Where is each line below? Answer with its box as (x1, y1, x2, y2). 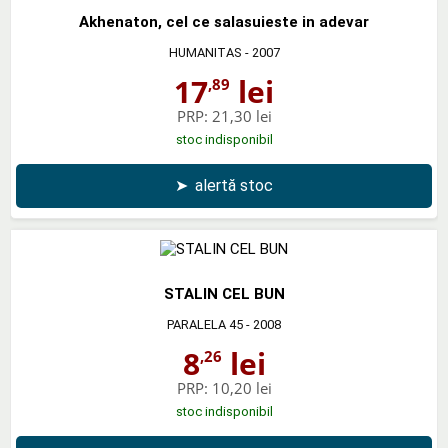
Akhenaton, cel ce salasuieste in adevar (79, 12, 369, 31)
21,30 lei (211, 105, 272, 126)
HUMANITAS (168, 44, 242, 60)
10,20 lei (211, 377, 272, 398)
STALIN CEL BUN (163, 284, 285, 303)
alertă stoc (195, 175, 273, 195)
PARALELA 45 (167, 316, 243, 332)
